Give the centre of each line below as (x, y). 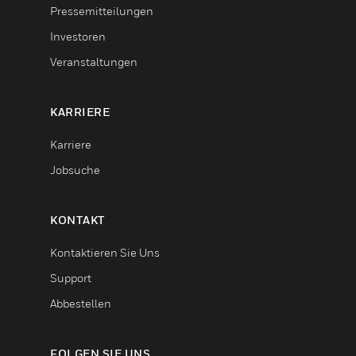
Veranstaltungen (94, 62)
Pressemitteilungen (102, 11)
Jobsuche (75, 170)
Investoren (78, 37)
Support (71, 278)
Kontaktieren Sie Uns (105, 253)
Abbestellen (81, 304)
